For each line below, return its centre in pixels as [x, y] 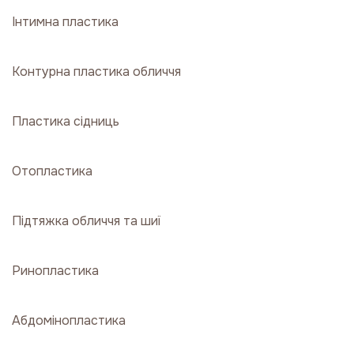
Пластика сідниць [66, 121]
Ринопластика [55, 271]
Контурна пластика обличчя [96, 72]
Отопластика [52, 171]
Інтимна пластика [65, 22]
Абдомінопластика [69, 320]
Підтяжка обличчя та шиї [86, 221]
